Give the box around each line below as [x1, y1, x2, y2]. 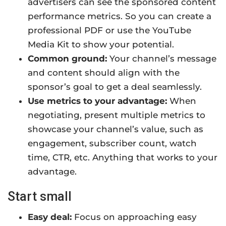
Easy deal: [28, 212, 72, 222]
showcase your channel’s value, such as [28, 124, 203, 135]
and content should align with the [28, 68, 180, 78]
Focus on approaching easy [72, 212, 197, 222]
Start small [8, 189, 72, 204]
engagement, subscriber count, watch [28, 138, 197, 149]
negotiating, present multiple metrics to [28, 110, 205, 121]
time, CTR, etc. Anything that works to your [28, 152, 217, 163]
